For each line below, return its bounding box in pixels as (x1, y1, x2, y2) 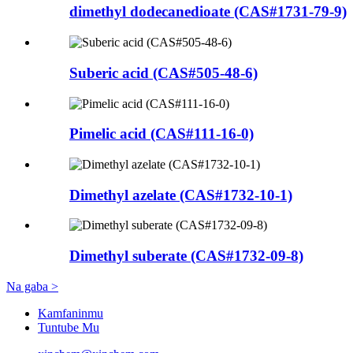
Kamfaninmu (38, 306, 103, 320)
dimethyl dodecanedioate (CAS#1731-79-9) (69, 3, 347, 20)
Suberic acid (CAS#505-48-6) (69, 64, 258, 81)
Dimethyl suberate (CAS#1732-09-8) (69, 247, 303, 265)
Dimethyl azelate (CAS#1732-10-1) (69, 186, 292, 203)
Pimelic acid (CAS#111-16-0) (69, 125, 254, 143)
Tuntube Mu (38, 320, 99, 334)
